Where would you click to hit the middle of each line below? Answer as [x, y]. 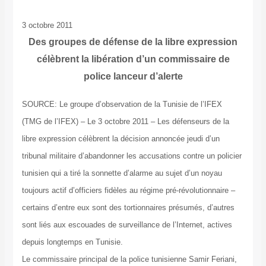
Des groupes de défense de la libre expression [133, 42]
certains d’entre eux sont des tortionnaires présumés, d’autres [128, 208]
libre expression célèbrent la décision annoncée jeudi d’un [121, 139]
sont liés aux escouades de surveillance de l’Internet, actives [127, 225]
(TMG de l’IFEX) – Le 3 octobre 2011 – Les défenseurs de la [125, 122]
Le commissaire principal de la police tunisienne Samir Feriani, [129, 259]
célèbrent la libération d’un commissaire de [133, 59]
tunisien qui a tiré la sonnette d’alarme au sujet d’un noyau [122, 173]
